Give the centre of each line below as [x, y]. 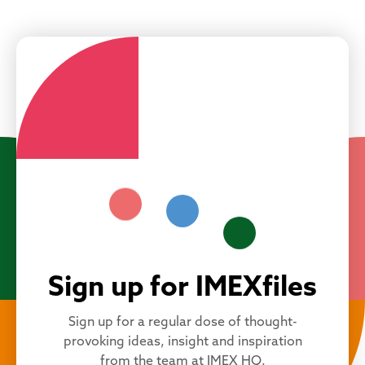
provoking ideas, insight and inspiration [182, 343]
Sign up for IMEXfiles [182, 289]
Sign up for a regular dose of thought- [182, 323]
